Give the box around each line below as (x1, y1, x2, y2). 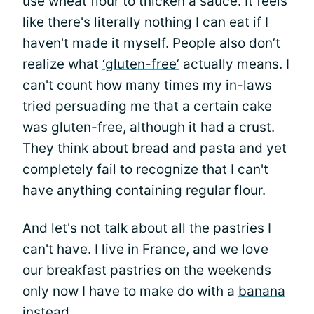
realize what (22, 56, 102, 72)
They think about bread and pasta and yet (22, 140, 287, 156)
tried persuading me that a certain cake (22, 98, 272, 114)
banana (238, 283, 285, 299)
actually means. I (179, 56, 289, 72)
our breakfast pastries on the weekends (22, 262, 271, 278)
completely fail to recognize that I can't (22, 161, 268, 177)
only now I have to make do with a (22, 283, 238, 299)
